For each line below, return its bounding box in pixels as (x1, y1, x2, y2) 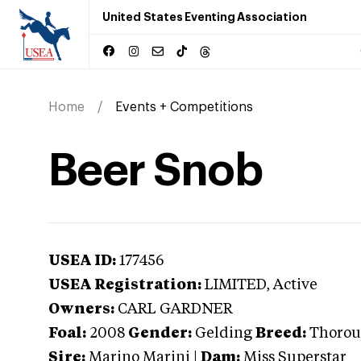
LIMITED (205, 278, 266, 293)
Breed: (255, 326, 306, 341)
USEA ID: (48, 254, 116, 268)
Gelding (195, 326, 252, 341)
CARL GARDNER (118, 302, 233, 317)
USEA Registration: (48, 278, 201, 293)
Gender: (128, 326, 192, 341)
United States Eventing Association (102, 11, 307, 23)
